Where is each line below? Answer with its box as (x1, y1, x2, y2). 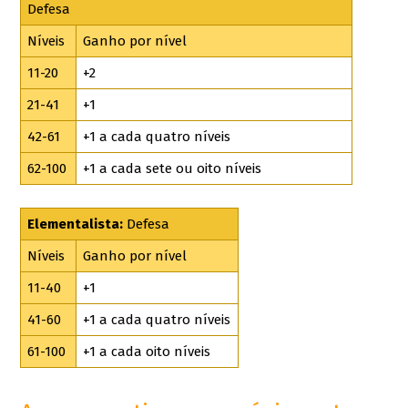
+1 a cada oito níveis (83, 343, 211, 361)
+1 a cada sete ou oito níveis (83, 160, 262, 178)
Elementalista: (27, 216, 124, 233)
